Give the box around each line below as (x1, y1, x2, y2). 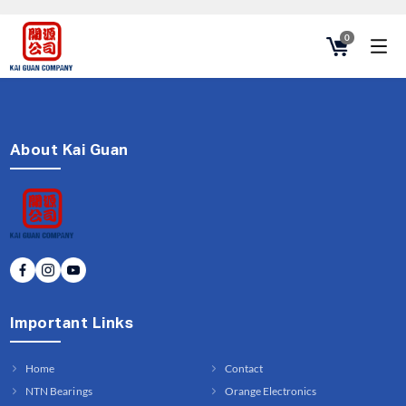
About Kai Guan (9, 143, 129, 159)
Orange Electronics (224, 383, 317, 398)
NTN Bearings (25, 383, 92, 398)
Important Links (9, 315, 134, 332)
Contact (224, 361, 263, 375)
